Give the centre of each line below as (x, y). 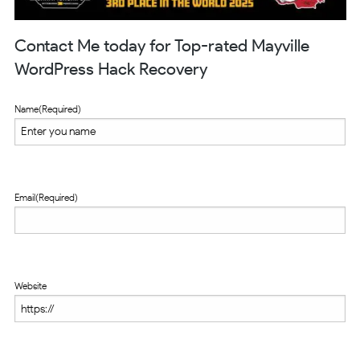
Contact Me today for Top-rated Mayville (162, 46)
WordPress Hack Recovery (110, 69)
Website (30, 285)
